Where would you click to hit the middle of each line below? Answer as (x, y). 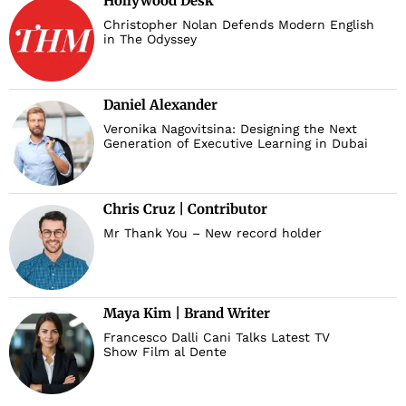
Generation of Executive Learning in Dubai (236, 144)
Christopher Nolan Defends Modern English (239, 25)
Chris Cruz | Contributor (185, 209)
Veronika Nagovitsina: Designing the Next (230, 129)
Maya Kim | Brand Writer (187, 314)
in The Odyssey (150, 39)
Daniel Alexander (160, 105)
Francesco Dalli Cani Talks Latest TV (217, 338)
